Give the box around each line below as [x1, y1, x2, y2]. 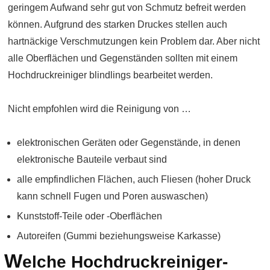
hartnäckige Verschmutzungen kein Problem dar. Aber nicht [8, 36, 260, 46]
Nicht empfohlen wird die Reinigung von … [8, 104, 191, 114]
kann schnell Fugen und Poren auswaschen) [17, 191, 208, 201]
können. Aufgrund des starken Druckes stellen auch [8, 19, 227, 30]
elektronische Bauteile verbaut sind [17, 154, 167, 165]
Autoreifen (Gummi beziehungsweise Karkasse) [17, 231, 221, 241]
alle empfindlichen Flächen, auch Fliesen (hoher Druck [17, 174, 251, 184]
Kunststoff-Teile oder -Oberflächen [17, 211, 162, 221]
